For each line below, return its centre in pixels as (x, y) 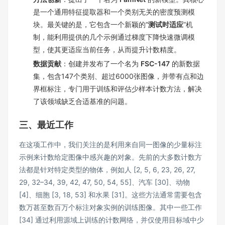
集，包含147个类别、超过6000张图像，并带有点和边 (119, 76)
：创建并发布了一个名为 (101, 64)
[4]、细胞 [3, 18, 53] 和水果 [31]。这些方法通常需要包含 (110, 195)
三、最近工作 (46, 125)
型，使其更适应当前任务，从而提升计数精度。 (107, 49)
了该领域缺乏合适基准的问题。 (82, 101)
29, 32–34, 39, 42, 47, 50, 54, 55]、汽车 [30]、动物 (104, 182)
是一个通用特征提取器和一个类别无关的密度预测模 (114, 12)
